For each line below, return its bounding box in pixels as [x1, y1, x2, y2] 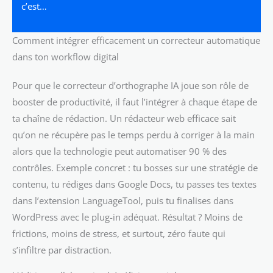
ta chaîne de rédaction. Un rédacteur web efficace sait [12, 112, 236, 125]
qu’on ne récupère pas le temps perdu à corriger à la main [12, 129, 255, 141]
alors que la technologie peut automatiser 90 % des [12, 145, 227, 158]
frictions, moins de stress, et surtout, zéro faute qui [12, 227, 225, 240]
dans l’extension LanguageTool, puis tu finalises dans [12, 194, 233, 207]
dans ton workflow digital [12, 51, 119, 63]
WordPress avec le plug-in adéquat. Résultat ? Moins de [12, 211, 243, 224]
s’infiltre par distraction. [12, 244, 112, 257]
